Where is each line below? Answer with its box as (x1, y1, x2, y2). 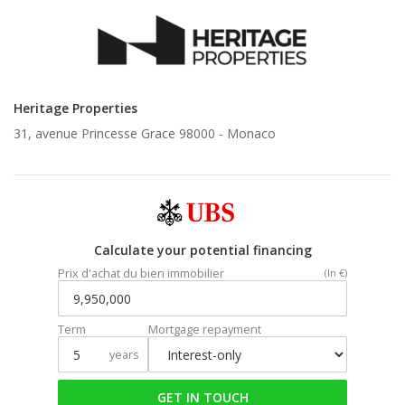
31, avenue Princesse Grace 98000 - (14, 125, 227, 142)
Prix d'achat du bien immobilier (58, 265, 224, 282)
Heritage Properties (14, 99, 137, 117)
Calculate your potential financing (93, 241, 312, 259)
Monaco (227, 125, 276, 142)
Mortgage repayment (148, 321, 261, 338)
